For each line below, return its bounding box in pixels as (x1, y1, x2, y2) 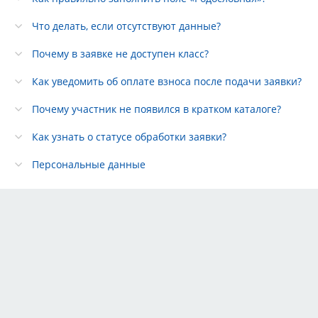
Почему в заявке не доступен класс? (32, 46, 209, 60)
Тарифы (11, 272, 60, 290)
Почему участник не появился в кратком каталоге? (32, 102, 281, 116)
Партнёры (11, 293, 73, 311)
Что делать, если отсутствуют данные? (32, 18, 221, 33)
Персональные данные (32, 157, 146, 171)
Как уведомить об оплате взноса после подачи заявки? (32, 74, 302, 88)
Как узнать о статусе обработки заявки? (32, 129, 226, 143)
